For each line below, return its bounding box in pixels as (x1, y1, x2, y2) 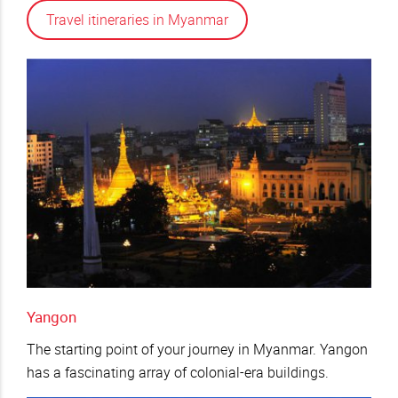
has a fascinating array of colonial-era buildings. (27, 362, 329, 382)
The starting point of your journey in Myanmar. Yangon (27, 338, 368, 359)
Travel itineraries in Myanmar (46, 9, 228, 29)
